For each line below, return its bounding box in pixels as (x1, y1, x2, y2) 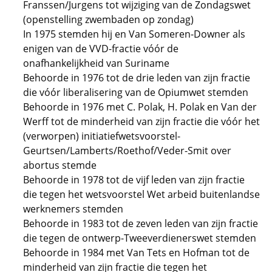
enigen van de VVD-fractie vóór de (23, 42, 178, 55)
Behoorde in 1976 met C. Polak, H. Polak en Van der (23, 100, 257, 114)
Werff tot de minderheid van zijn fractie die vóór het (23, 115, 260, 128)
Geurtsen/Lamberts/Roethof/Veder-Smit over (23, 144, 231, 157)
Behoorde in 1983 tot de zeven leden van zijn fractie (23, 217, 258, 230)
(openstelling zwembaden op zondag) (23, 13, 194, 26)
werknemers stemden (23, 202, 123, 216)
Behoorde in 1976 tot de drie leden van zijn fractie (23, 71, 250, 84)
